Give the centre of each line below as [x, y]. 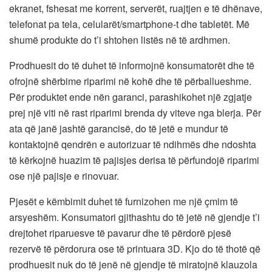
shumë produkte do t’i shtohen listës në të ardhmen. [120, 39]
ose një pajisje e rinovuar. [64, 175]
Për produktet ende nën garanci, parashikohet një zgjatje [131, 97]
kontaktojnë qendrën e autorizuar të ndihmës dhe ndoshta [133, 144]
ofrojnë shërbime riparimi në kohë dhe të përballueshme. [130, 81]
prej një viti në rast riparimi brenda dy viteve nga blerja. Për [135, 112]
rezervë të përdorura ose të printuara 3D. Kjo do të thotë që [135, 248]
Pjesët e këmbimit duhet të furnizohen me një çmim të [124, 201]
